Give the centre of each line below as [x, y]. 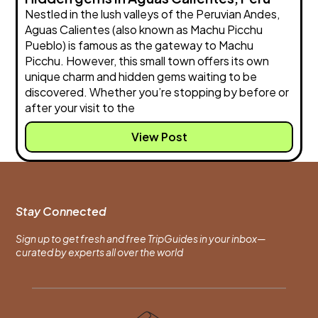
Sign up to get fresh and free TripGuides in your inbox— [141, 238]
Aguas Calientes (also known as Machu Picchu [144, 29]
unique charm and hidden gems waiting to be [141, 76]
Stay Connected [61, 211]
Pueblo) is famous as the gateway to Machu [139, 45]
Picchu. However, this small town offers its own [147, 60]
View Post [159, 136]
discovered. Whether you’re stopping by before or [157, 92]
